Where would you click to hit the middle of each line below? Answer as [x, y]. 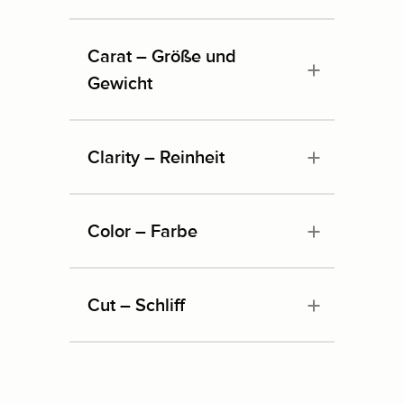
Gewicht [120, 83]
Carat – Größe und [162, 55]
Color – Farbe [142, 230]
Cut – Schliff [136, 304]
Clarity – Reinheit [156, 156]
